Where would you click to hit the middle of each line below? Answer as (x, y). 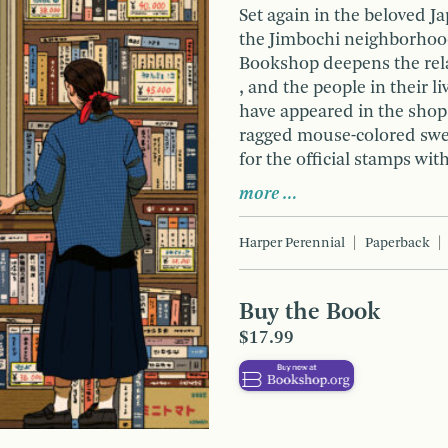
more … (268, 193)
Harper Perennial (292, 242)
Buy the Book (309, 312)
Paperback (397, 242)
